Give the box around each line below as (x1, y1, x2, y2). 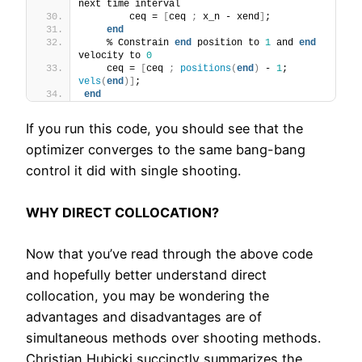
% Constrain (84, 37, 175, 49)
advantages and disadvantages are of (26, 308, 262, 325)
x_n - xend (197, 11, 259, 23)
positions (180, 63, 231, 75)
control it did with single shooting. (26, 162, 241, 179)
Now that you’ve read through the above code (26, 245, 313, 262)
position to (192, 37, 265, 49)
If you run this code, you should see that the (26, 120, 303, 137)
